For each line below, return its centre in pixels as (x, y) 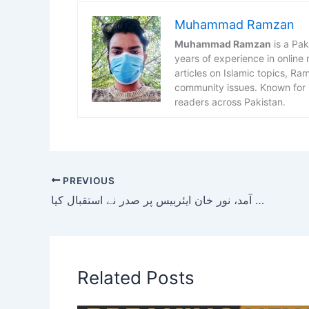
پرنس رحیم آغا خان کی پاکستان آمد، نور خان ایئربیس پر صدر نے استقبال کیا (260, 200)
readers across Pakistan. (230, 101)
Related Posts (136, 278)
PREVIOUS (88, 180)
